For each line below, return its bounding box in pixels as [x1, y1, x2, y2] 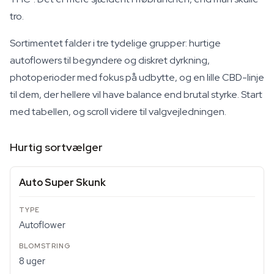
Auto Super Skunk [19, 176, 106, 189]
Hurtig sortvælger [10, 140, 103, 154]
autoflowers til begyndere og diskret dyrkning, [10, 54, 210, 67]
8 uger [19, 255, 45, 267]
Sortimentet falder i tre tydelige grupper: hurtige [10, 37, 221, 50]
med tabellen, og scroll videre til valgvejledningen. [10, 105, 226, 118]
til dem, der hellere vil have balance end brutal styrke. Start [10, 88, 262, 101]
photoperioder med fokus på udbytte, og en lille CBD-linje [10, 71, 264, 84]
